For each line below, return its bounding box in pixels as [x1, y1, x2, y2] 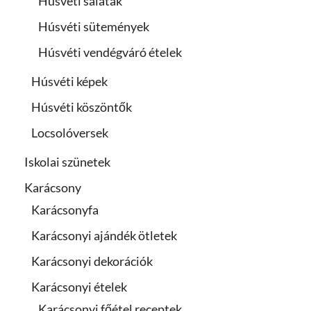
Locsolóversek [31, 124, 108, 140]
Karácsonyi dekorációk [31, 253, 153, 269]
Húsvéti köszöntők [31, 99, 132, 115]
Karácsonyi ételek [31, 278, 127, 294]
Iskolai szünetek [24, 153, 110, 169]
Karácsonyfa [31, 201, 99, 217]
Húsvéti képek [31, 73, 108, 89]
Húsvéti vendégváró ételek [38, 44, 182, 60]
